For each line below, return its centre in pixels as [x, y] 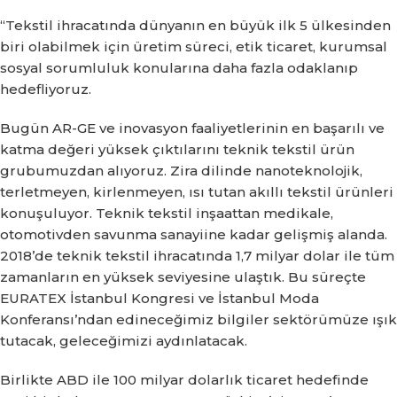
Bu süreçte [327, 276]
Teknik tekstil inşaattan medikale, [214, 213]
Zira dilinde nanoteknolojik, [266, 170]
